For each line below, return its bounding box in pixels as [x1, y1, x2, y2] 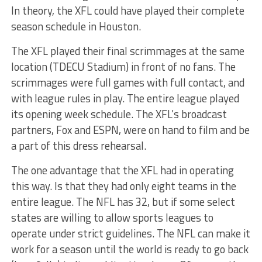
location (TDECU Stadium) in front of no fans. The [11, 58, 236, 75]
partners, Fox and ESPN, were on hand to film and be [11, 122, 250, 139]
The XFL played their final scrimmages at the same [11, 43, 244, 60]
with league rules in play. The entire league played [11, 90, 239, 107]
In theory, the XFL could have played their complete [11, 2, 244, 19]
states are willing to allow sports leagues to [11, 209, 213, 226]
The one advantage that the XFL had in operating [11, 162, 234, 179]
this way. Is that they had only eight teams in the [11, 178, 236, 195]
